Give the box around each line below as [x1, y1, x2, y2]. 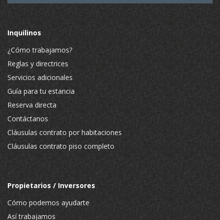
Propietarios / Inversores [7, 181, 95, 190]
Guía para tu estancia [7, 86, 75, 96]
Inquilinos [7, 28, 41, 37]
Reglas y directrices [7, 59, 68, 68]
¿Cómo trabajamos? [7, 45, 72, 55]
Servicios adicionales [7, 73, 73, 82]
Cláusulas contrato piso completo [7, 141, 114, 151]
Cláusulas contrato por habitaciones [7, 128, 122, 137]
